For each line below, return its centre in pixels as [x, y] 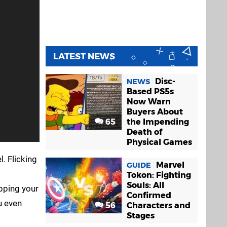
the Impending [158, 122]
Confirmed [149, 195]
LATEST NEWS [84, 56]
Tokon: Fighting [159, 175]
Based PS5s [150, 91]
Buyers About [155, 112]
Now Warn [149, 102]
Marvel [170, 165]
